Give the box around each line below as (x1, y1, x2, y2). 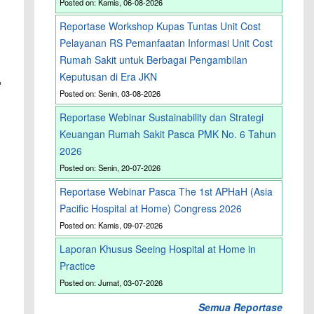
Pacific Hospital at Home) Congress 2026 (60, 201, 243, 216)
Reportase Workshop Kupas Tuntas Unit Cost (60, 19, 261, 34)
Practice (60, 259, 96, 273)
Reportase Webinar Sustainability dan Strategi (60, 110, 264, 125)
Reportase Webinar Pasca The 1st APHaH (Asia (60, 184, 273, 199)
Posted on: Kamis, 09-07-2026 (60, 219, 163, 231)
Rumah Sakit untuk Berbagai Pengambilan (60, 53, 248, 67)
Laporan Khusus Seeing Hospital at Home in (60, 242, 257, 257)
